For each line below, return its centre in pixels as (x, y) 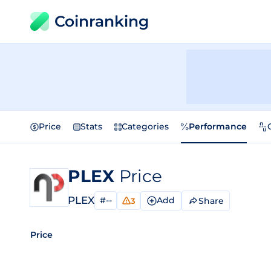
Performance (218, 126)
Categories (145, 126)
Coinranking (102, 21)
